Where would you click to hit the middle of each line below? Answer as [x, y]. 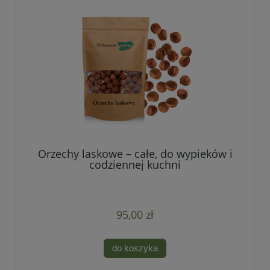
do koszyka [135, 248]
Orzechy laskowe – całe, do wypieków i [135, 153]
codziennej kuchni [135, 164]
